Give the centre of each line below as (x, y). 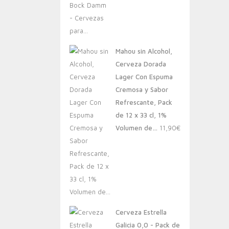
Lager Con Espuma (144, 77)
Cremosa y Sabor (142, 89)
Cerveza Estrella (141, 212)
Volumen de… (136, 128)
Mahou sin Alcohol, (144, 51)
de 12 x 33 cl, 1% (141, 115)
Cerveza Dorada (141, 64)
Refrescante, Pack (144, 102)
